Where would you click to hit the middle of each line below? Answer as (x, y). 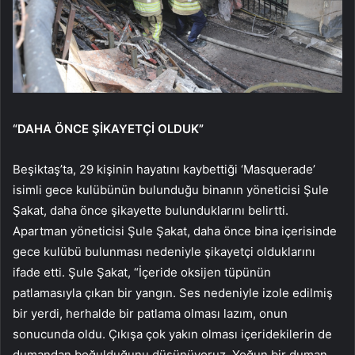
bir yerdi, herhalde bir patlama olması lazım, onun (150, 313)
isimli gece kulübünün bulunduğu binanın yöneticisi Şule (171, 189)
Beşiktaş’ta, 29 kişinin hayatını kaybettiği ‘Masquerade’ (164, 169)
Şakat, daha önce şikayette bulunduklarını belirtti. (151, 210)
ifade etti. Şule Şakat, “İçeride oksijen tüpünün (142, 272)
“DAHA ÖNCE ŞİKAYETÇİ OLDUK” (108, 128)
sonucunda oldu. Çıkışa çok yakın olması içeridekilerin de (172, 334)
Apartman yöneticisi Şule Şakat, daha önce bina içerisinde (175, 231)
